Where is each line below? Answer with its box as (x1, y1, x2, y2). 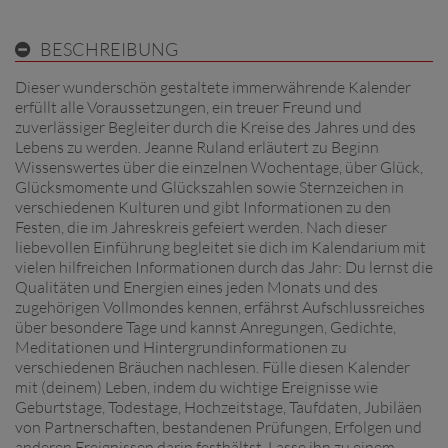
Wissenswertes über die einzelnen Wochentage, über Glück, (15, 156, 423, 177)
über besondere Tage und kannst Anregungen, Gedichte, (15, 316, 396, 337)
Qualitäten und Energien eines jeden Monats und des (15, 276, 378, 297)
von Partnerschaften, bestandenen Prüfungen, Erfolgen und (15, 416, 422, 437)
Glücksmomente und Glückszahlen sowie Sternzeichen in (15, 176, 404, 197)
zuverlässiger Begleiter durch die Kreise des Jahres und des (15, 116, 416, 137)
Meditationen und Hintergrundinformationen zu (15, 336, 347, 357)
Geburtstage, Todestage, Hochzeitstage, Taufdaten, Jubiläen (15, 396, 422, 417)
